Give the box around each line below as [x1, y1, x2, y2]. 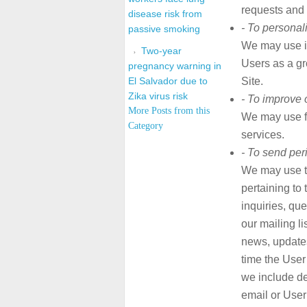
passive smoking [128, 23, 200, 34]
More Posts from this [128, 106, 210, 116]
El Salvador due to [128, 75, 208, 86]
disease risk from [128, 8, 202, 19]
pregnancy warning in [128, 60, 221, 71]
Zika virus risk [128, 90, 188, 101]
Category [128, 121, 163, 131]
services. [241, 129, 284, 140]
